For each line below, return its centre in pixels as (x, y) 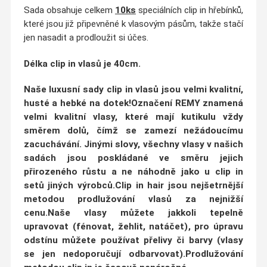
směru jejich (212, 158)
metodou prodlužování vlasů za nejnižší (133, 199)
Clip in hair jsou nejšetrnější (179, 186)
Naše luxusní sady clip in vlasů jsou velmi (117, 90)
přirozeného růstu (65, 172)
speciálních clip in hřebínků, (190, 10)
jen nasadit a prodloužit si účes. (86, 38)
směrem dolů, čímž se (84, 131)
